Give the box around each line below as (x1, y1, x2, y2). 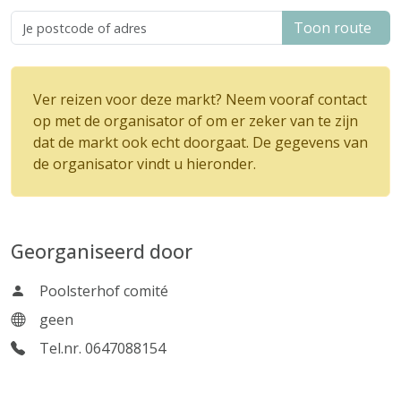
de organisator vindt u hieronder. (33, 154, 256, 174)
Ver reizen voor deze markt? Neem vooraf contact (33, 90, 367, 109)
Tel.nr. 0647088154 (39, 338, 166, 358)
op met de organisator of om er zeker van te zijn (33, 111, 358, 131)
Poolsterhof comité (39, 281, 168, 301)
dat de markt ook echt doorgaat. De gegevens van (33, 132, 368, 152)
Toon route (294, 18, 379, 38)
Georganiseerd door (11, 238, 192, 264)
